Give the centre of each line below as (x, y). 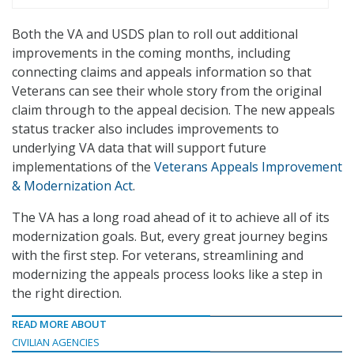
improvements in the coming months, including (151, 53)
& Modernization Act (72, 186)
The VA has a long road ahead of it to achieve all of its (171, 218)
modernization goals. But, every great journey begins (170, 237)
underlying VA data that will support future (139, 148)
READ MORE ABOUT (59, 324)
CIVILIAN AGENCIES (56, 343)
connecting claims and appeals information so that (162, 72)
